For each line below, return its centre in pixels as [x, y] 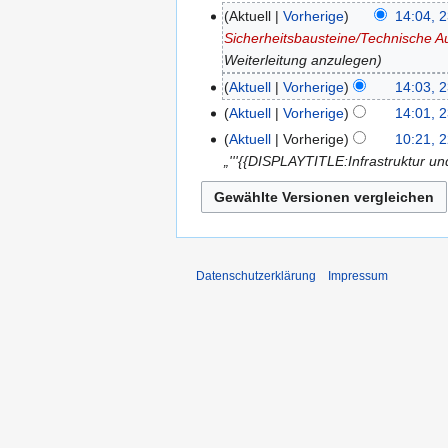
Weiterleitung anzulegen [301, 60]
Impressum [358, 276]
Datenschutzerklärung [256, 276]
